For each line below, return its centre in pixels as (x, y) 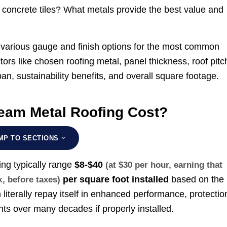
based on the (197, 180)
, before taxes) (32, 180)
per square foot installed (115, 180)
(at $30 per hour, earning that (164, 165)
